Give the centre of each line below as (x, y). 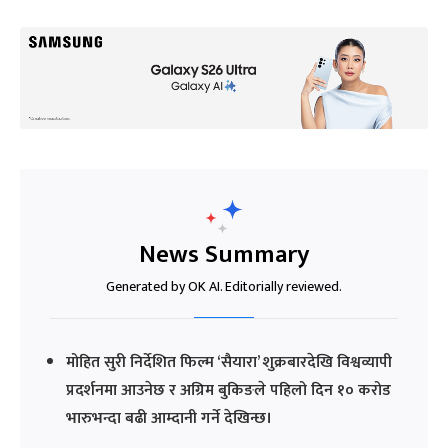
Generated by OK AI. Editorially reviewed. (224, 287)
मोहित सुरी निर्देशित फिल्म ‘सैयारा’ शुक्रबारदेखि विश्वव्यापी (229, 363)
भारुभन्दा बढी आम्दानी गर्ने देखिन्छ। (169, 419)
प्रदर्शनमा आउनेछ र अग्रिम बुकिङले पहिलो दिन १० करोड (228, 391)
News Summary (224, 255)
